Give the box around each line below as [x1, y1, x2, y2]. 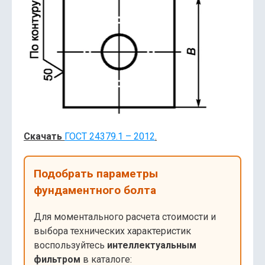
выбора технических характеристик [34, 225, 191, 237]
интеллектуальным [107, 240, 196, 251]
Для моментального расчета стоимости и [34, 211, 216, 223]
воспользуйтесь [34, 240, 107, 251]
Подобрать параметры [34, 167, 158, 181]
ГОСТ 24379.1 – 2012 [64, 131, 155, 143]
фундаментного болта [34, 183, 156, 198]
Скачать [24, 131, 62, 143]
